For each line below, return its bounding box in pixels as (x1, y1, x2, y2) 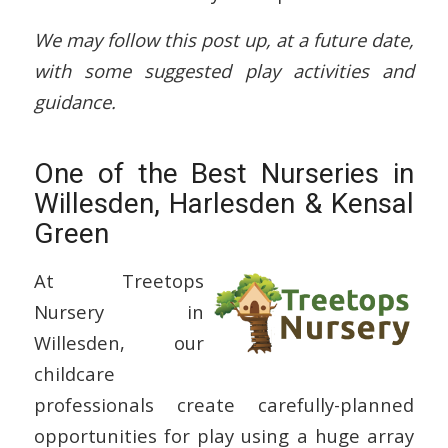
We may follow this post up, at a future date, (33, 26, 415, 52)
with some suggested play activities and (33, 57, 415, 83)
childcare (33, 360, 115, 386)
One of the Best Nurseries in (33, 156, 415, 190)
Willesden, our (33, 329, 205, 355)
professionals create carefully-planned (33, 391, 415, 417)
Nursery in (33, 298, 205, 324)
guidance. (33, 88, 116, 114)
